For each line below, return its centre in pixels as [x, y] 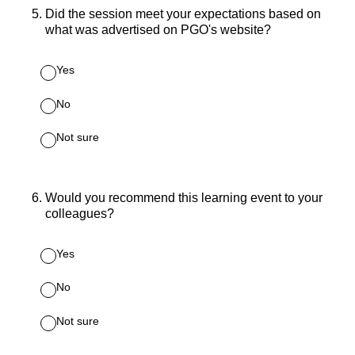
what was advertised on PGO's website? [158, 30]
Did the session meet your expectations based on [183, 14]
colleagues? [80, 213]
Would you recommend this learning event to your [184, 197]
